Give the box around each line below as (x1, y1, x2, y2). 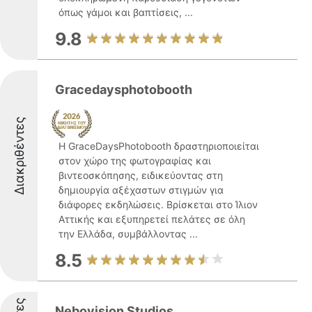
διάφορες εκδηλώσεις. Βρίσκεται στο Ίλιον (58, 198, 258, 210)
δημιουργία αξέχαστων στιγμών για (58, 184, 224, 196)
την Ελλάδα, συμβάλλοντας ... (58, 228, 198, 240)
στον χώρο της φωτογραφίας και (58, 155, 211, 166)
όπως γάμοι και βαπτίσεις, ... (58, 6, 193, 18)
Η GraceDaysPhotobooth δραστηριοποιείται (58, 140, 259, 152)
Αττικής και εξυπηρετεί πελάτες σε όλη (58, 213, 245, 225)
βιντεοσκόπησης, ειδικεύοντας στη (58, 169, 223, 181)
